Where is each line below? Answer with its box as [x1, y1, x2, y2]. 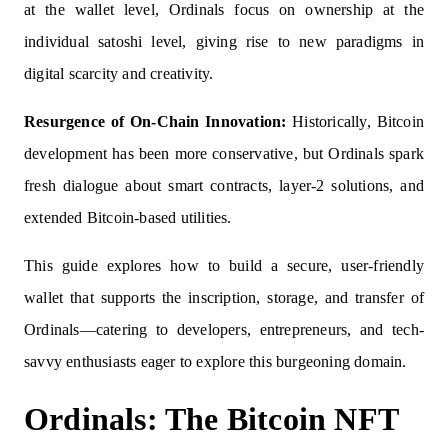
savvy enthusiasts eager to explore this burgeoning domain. [24, 353, 407, 370]
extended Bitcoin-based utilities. [24, 209, 232, 226]
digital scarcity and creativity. [24, 65, 214, 82]
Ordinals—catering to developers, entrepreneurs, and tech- [24, 321, 424, 338]
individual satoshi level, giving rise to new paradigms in [24, 33, 424, 50]
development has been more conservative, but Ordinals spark [24, 145, 424, 162]
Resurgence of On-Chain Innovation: [24, 113, 287, 130]
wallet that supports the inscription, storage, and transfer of [24, 289, 424, 306]
